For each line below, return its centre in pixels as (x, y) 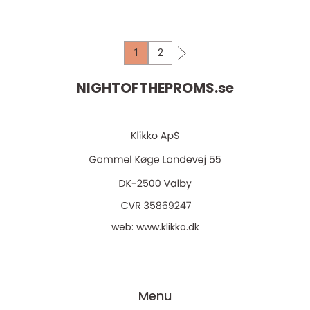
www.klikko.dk (167, 227)
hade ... (63, 13)
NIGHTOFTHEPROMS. (147, 88)
